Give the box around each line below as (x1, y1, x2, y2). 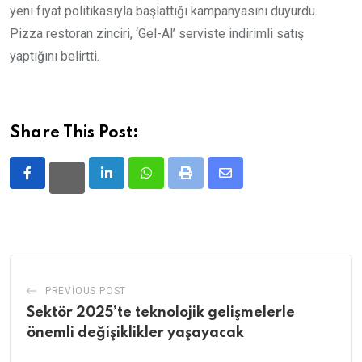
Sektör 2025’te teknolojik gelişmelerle (27, 305, 295, 321)
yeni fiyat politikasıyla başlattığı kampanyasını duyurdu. (10, 3, 318, 19)
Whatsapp (145, 175, 202, 191)
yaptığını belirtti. (10, 48, 99, 65)
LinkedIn (105, 175, 154, 191)
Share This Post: (10, 125, 139, 142)
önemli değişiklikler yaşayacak (27, 326, 244, 341)
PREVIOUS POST (44, 285, 127, 297)
